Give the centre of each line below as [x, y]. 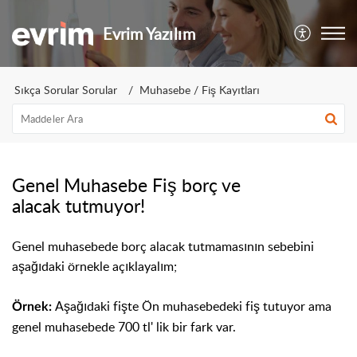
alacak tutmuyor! [78, 206]
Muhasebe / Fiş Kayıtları [200, 90]
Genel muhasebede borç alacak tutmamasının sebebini [163, 246]
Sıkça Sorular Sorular [66, 90]
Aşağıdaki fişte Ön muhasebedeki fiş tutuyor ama [192, 306]
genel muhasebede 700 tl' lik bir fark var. [124, 327]
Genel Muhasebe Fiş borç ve [126, 185]
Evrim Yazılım [149, 33]
